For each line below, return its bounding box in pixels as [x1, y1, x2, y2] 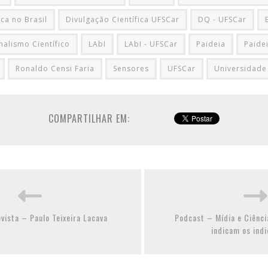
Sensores [113, 63, 149, 74]
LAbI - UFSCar [124, 39, 178, 50]
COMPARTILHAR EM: [48, 111, 130, 126]
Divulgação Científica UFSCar [66, 14, 179, 25]
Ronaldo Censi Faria [16, 63, 95, 74]
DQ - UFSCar [198, 14, 246, 25]
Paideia [196, 39, 226, 50]
